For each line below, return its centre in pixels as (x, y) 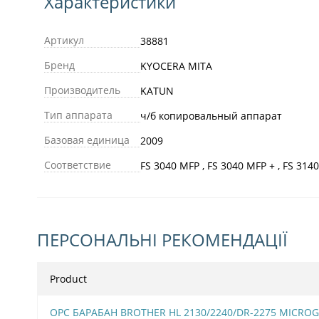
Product (68, 278)
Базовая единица (87, 140)
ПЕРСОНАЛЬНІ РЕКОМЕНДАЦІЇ (162, 239)
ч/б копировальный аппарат (211, 115)
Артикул (64, 40)
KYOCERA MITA (176, 66)
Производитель (82, 90)
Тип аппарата (78, 115)
